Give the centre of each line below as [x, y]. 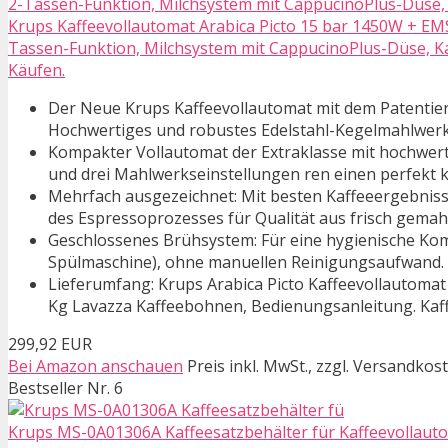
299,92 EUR [50, 344]
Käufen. [36, 70]
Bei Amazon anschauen [95, 366]
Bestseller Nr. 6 [65, 388]
